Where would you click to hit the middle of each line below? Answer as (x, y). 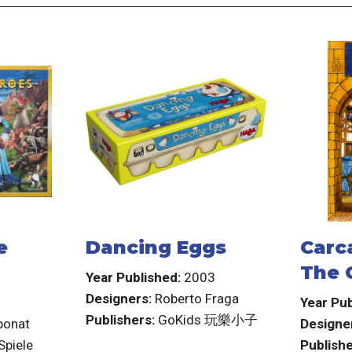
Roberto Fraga (196, 299)
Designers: (118, 299)
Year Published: (133, 278)
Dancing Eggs (156, 247)
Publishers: (120, 320)
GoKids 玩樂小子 (207, 320)
